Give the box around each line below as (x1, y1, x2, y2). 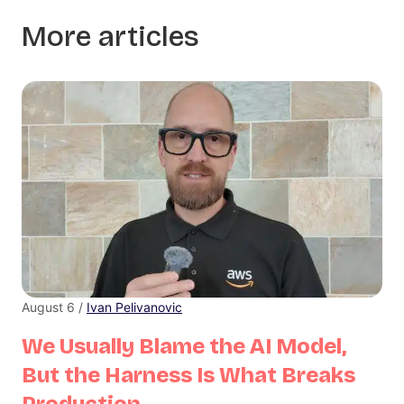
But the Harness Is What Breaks (22, 362, 355, 388)
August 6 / (22, 298, 87, 315)
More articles (22, 19, 199, 55)
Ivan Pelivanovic (87, 298, 182, 315)
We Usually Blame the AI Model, (22, 333, 346, 359)
